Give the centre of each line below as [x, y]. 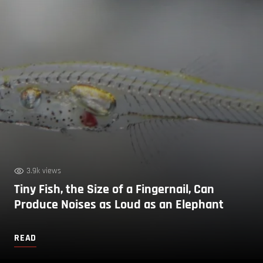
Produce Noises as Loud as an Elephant [119, 205]
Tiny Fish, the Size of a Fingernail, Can [114, 189]
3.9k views [44, 171]
